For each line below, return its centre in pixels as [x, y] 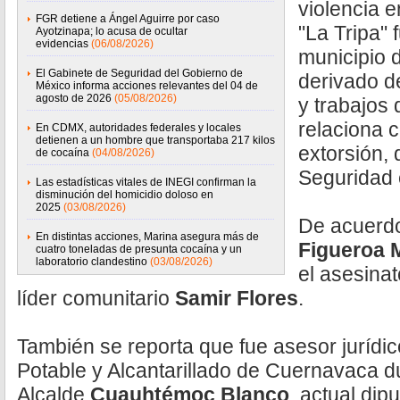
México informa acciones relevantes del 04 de [147, 86]
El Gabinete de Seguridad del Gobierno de [139, 73]
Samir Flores [234, 298]
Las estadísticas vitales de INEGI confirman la [146, 182]
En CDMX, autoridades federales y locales [138, 128]
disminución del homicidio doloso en [125, 195]
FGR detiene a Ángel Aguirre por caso [128, 19]
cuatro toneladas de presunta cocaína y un [139, 249]
